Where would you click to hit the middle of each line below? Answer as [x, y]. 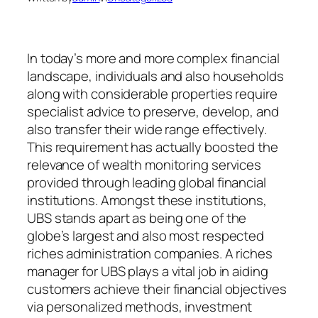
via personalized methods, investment [140, 306]
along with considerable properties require [152, 93]
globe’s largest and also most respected [146, 235]
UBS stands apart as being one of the [137, 218]
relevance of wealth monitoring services [144, 164]
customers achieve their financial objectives [157, 289]
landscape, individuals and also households [155, 76]
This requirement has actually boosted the [153, 147]
